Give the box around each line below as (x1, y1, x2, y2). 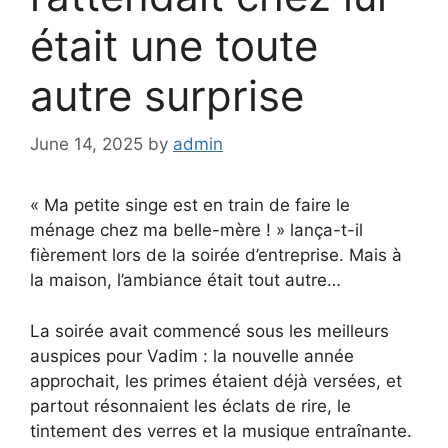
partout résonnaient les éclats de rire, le (30, 395, 351, 416)
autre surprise (30, 69, 304, 121)
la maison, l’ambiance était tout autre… (30, 270, 341, 291)
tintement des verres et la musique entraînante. (30, 420, 412, 441)
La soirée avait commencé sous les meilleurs (30, 320, 389, 341)
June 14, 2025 (30, 134, 143, 155)
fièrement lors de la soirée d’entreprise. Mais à (30, 245, 402, 266)
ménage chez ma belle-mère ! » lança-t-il (30, 220, 363, 241)
